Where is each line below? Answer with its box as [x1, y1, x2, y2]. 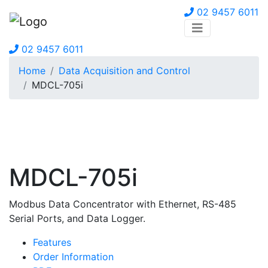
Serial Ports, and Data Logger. [9, 212, 145, 225]
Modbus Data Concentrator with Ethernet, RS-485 [9, 198, 236, 211]
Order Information [33, 251, 114, 263]
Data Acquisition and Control [59, 65, 190, 77]
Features [33, 236, 71, 249]
